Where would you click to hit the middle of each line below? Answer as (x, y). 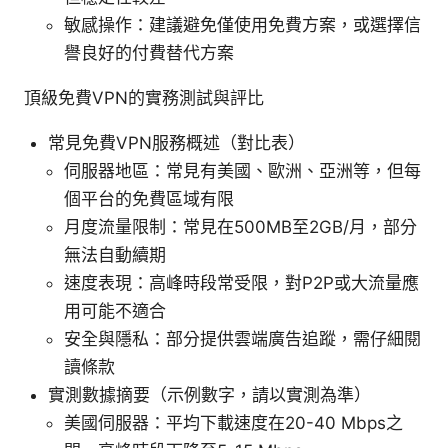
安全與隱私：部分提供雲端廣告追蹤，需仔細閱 (242, 338)
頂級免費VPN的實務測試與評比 (144, 97)
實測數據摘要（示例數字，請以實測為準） (209, 394)
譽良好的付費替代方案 (149, 52)
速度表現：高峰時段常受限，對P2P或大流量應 (241, 282)
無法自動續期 (115, 254)
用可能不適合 (115, 310)
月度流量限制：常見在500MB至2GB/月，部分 (240, 226)
